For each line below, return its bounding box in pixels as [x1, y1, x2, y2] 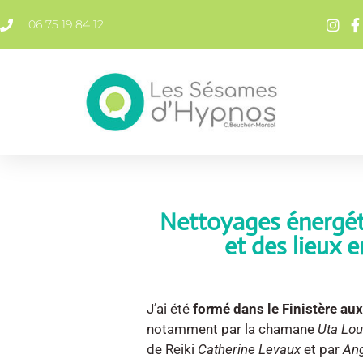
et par [301, 340, 344, 357]
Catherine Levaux [198, 340, 301, 357]
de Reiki [147, 340, 199, 357]
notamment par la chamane [147, 320, 318, 337]
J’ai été [147, 300, 194, 317]
